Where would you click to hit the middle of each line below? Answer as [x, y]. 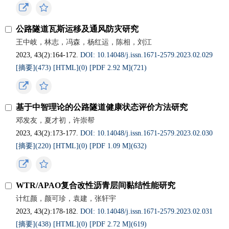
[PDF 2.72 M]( [112, 224]
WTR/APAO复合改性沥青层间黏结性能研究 [96, 185]
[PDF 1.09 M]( [112, 146]
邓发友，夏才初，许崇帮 [55, 120]
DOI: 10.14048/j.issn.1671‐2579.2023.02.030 [147, 133]
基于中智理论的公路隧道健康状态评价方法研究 [102, 107]
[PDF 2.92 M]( [112, 68]
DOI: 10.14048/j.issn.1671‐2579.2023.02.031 [147, 211]
